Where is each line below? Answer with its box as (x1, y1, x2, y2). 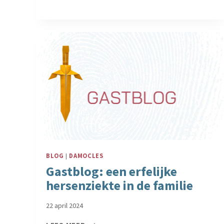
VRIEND (84, 18, 110, 27)
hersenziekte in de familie (46, 177, 193, 194)
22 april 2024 (46, 200, 83, 210)
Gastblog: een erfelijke (46, 163, 177, 180)
